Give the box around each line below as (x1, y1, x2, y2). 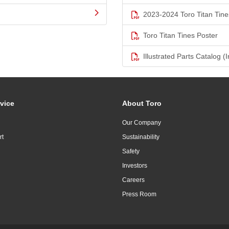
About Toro (122, 99, 162, 108)
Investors (122, 162, 147, 170)
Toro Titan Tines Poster (143, 31, 218, 40)
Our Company (122, 119, 161, 127)
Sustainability (122, 133, 159, 141)
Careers (122, 176, 145, 184)
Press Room (122, 191, 156, 198)
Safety (122, 148, 140, 155)
